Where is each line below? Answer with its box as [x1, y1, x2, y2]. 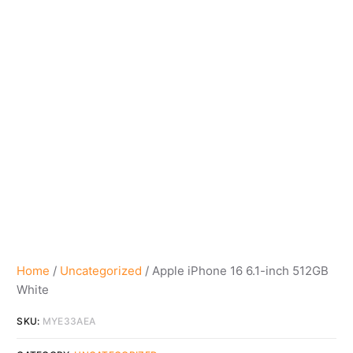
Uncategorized [60, 262, 143, 278]
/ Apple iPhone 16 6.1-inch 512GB [142, 262, 329, 278]
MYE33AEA [42, 314, 96, 327]
